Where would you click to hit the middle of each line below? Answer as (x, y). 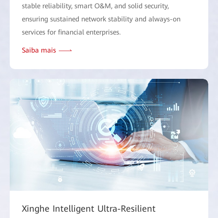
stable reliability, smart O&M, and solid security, (95, 6)
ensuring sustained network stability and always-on (101, 19)
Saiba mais (39, 50)
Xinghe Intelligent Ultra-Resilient (89, 208)
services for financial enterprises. (71, 32)
